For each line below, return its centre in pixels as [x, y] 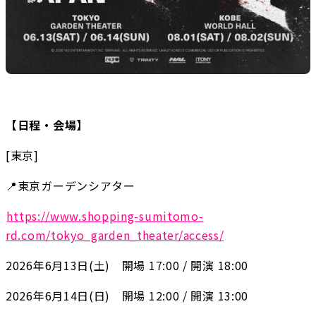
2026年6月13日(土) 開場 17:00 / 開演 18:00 [127, 266]
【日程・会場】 [47, 125]
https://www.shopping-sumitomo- [105, 216]
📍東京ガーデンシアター [71, 186]
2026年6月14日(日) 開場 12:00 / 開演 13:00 [127, 296]
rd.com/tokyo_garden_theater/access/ [115, 235]
